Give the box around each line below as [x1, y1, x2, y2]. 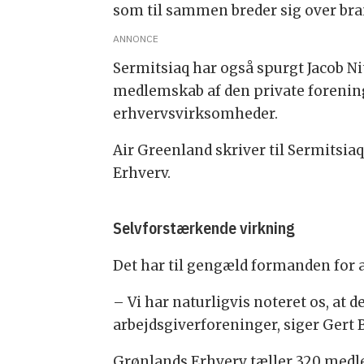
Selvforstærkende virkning [113, 216, 296, 239]
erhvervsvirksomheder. [113, 105, 279, 123]
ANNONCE [113, 32, 159, 45]
